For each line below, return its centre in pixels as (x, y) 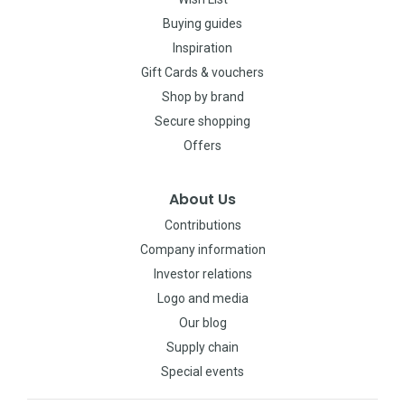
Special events (202, 372)
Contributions (202, 226)
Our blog (202, 323)
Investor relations (202, 274)
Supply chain (202, 348)
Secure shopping (202, 122)
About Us (202, 200)
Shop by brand (202, 97)
